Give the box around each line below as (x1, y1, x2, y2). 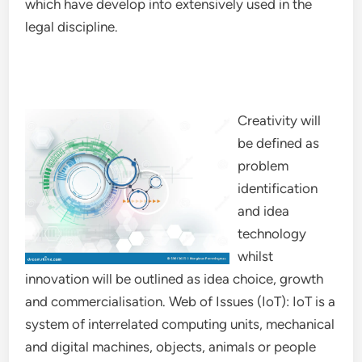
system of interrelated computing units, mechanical (25, 316, 335, 332)
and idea (238, 203, 290, 219)
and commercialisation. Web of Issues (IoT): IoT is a (25, 293, 336, 309)
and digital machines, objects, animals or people (25, 339, 317, 355)
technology (238, 225, 307, 242)
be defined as (238, 135, 320, 151)
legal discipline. (25, 19, 119, 35)
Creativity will (238, 112, 322, 128)
